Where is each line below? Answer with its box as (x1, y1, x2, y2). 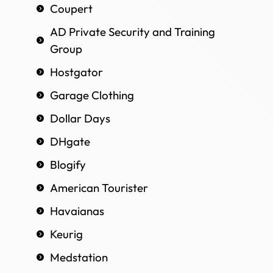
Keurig (50, 226, 83, 241)
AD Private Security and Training (50, 24, 215, 39)
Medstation (50, 249, 108, 264)
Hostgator (50, 64, 103, 79)
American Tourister (50, 180, 148, 195)
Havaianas (50, 203, 104, 218)
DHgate (50, 133, 90, 149)
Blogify (50, 157, 86, 172)
